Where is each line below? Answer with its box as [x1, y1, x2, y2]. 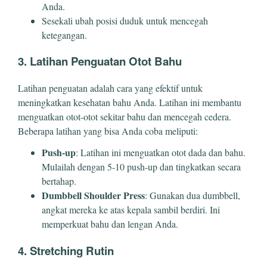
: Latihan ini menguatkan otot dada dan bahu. [76, 145, 246, 159]
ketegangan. [42, 28, 87, 41]
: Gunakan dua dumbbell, [145, 188, 240, 201]
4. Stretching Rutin [18, 242, 114, 259]
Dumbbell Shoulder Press [42, 188, 145, 202]
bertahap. [42, 174, 76, 187]
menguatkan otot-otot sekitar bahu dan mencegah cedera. [18, 110, 231, 123]
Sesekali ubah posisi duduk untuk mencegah [42, 14, 208, 27]
